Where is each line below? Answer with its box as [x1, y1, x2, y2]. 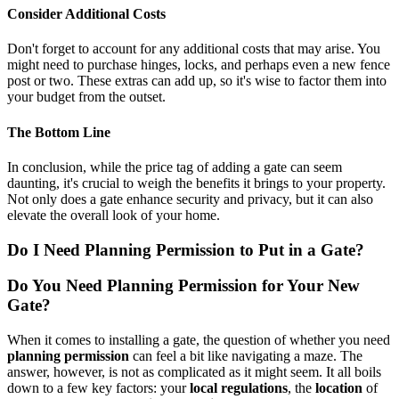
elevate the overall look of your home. [7, 207, 220, 223]
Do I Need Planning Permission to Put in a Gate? [7, 240, 364, 259]
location [315, 380, 362, 396]
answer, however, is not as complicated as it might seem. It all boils [7, 364, 381, 380]
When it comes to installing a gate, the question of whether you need [7, 332, 390, 348]
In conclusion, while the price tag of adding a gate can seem [7, 159, 342, 175]
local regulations [190, 380, 288, 396]
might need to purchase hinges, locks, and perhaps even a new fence [7, 57, 390, 73]
